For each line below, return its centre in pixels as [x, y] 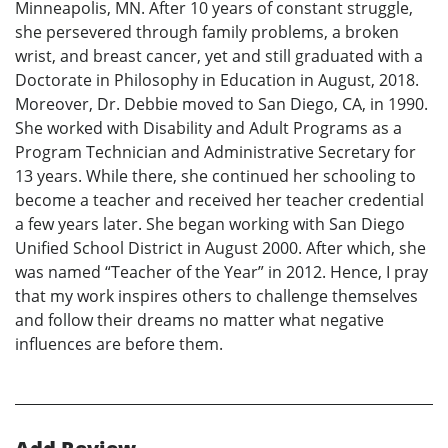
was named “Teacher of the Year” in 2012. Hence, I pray [221, 272]
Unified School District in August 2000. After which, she [220, 248]
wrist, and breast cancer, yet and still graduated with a [219, 56]
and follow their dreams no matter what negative [199, 320]
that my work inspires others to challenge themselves [216, 296]
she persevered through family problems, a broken [207, 32]
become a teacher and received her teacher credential [219, 200]
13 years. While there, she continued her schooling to [215, 176]
